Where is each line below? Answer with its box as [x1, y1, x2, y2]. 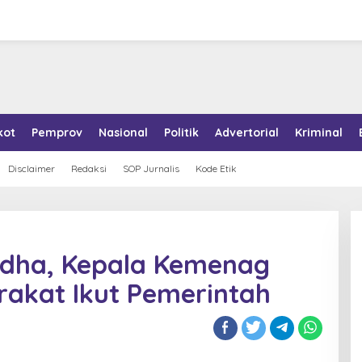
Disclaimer [8, 162, 55, 175]
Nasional [99, 125, 148, 140]
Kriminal [295, 125, 343, 140]
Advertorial [215, 125, 279, 140]
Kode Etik [196, 162, 237, 175]
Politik [164, 125, 199, 140]
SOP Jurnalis [123, 162, 179, 175]
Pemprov [32, 125, 82, 140]
